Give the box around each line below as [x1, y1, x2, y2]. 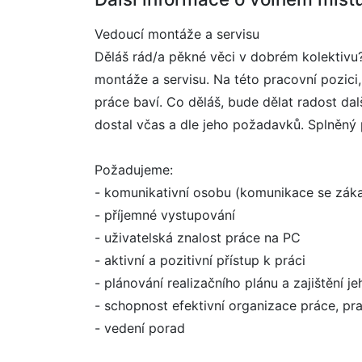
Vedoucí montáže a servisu [95, 26, 259, 42]
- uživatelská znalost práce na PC [95, 229, 301, 246]
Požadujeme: [95, 162, 173, 178]
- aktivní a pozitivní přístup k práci [95, 252, 305, 268]
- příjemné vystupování [95, 207, 235, 223]
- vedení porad [95, 320, 185, 336]
